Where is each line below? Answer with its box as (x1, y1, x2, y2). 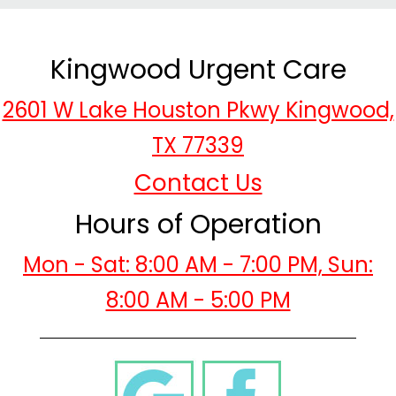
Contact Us (133, 166, 263, 199)
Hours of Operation (74, 205, 322, 243)
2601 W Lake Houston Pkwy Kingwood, (2, 95, 394, 125)
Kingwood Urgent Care (49, 50, 346, 88)
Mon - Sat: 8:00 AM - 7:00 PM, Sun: (23, 249, 373, 279)
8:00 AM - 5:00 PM (105, 285, 291, 315)
